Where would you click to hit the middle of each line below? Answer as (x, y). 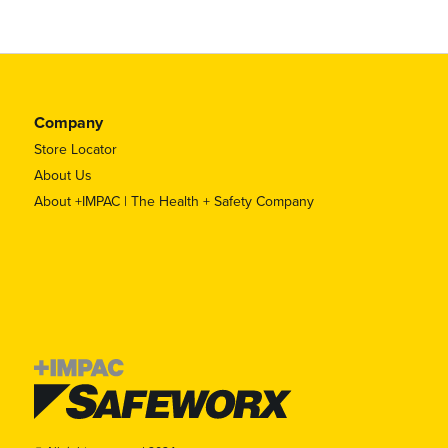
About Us (62, 175)
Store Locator (75, 149)
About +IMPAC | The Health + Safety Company (173, 201)
